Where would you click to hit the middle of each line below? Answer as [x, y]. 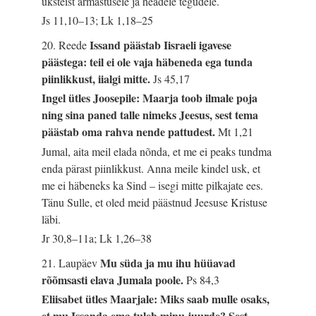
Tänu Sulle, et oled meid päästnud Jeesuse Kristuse [155, 202]
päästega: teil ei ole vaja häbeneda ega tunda [147, 62]
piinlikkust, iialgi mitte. [98, 79]
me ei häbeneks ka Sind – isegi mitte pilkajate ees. [153, 185]
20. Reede [66, 45]
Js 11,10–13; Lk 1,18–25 [98, 20]
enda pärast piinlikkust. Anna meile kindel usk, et [151, 168]
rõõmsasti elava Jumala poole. [114, 280]
